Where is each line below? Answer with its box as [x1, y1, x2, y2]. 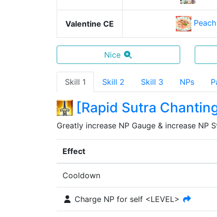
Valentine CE [65, 19, 114, 29]
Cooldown [62, 170, 100, 180]
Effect [62, 146, 85, 156]
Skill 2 [102, 77, 124, 87]
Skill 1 [65, 77, 86, 87]
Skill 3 [141, 77, 163, 87]
